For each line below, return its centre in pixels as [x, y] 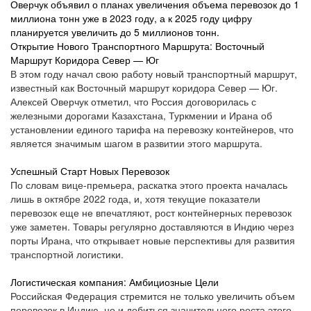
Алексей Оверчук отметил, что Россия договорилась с [133, 102]
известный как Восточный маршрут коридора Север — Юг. [144, 88]
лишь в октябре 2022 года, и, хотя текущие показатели [135, 199]
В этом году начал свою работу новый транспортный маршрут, [154, 74]
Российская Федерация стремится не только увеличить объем [153, 296]
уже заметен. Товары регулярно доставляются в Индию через [152, 227]
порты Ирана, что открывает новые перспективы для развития [153, 241]
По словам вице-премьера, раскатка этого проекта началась [149, 185]
